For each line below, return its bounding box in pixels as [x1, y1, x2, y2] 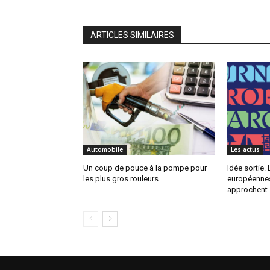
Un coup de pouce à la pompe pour [83, 163, 207, 172]
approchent [227, 184, 268, 194]
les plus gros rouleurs [83, 174, 159, 183]
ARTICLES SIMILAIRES [90, 30, 174, 40]
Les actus [230, 145, 260, 154]
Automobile [87, 145, 123, 154]
